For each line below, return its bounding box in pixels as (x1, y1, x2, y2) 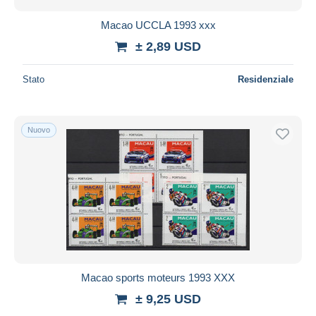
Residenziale (238, 73, 293, 85)
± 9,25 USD (135, 291, 201, 306)
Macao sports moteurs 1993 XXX (81, 271, 235, 284)
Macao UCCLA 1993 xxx (100, 18, 216, 31)
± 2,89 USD (135, 39, 201, 54)
